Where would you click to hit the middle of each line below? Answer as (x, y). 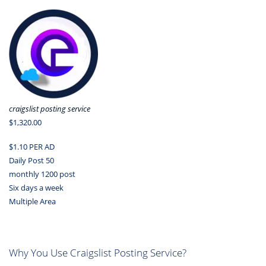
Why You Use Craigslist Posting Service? (98, 252)
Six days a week (36, 187)
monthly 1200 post (42, 174)
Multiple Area (32, 201)
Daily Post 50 (31, 160)
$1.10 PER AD (32, 146)
